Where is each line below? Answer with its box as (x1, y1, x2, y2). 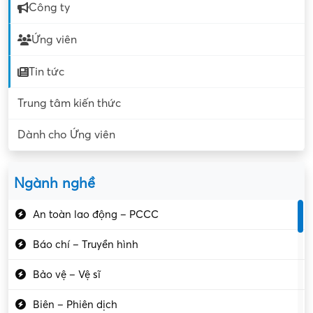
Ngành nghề (14, 176, 95, 192)
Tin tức (29, 65, 64, 78)
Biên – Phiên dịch (33, 299, 117, 311)
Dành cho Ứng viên (17, 129, 115, 142)
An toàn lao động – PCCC (33, 209, 159, 221)
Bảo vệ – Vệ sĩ (33, 269, 101, 281)
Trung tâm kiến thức (17, 97, 121, 110)
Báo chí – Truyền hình (33, 239, 138, 251)
